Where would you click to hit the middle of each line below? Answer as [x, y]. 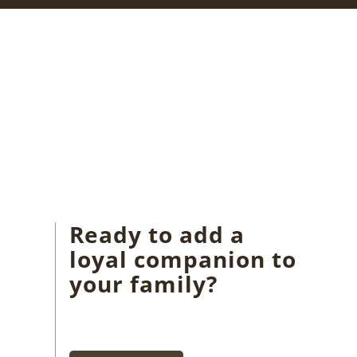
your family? [144, 283]
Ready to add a [157, 234]
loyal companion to [183, 259]
